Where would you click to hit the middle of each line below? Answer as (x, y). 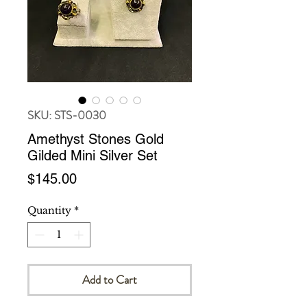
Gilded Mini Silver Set (93, 156)
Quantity (49, 211)
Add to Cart (110, 280)
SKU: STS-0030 (67, 115)
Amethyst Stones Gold (96, 139)
